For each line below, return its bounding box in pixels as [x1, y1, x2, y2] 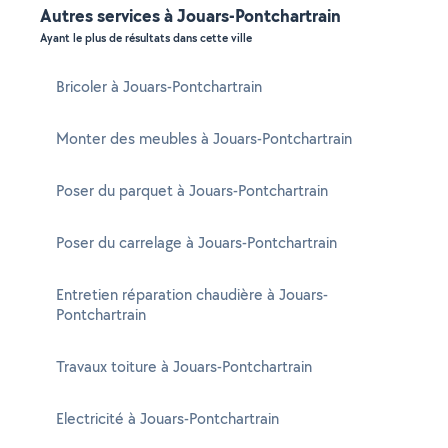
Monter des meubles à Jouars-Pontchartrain [56, 128, 352, 149]
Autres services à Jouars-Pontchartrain [40, 3, 341, 28]
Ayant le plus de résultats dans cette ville [40, 30, 252, 46]
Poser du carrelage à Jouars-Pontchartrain [56, 232, 337, 253]
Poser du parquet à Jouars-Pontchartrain [56, 180, 328, 201]
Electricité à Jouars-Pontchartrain [56, 408, 279, 429]
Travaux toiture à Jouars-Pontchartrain [56, 356, 312, 377]
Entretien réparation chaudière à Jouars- [56, 284, 328, 305]
